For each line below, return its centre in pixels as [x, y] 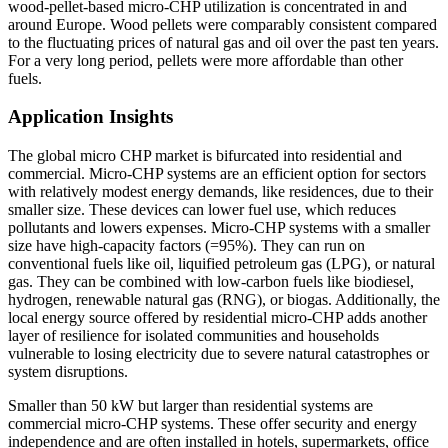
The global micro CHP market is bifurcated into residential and [205, 156]
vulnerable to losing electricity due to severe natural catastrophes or [218, 354]
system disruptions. [68, 372]
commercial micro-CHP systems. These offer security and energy [212, 424]
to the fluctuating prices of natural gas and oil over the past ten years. [223, 42]
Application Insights [90, 117]
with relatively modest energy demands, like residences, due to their [220, 192]
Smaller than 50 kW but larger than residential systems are [190, 406]
